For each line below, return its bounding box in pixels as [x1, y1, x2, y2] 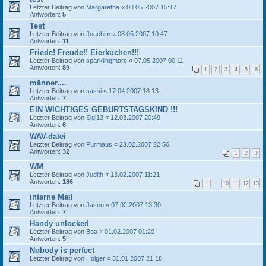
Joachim [86, 30, 110, 37]
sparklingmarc [86, 57, 127, 64]
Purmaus [86, 141, 112, 148]
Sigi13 [86, 114, 103, 121]
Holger [86, 255, 105, 262]
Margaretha [86, 4, 119, 11]
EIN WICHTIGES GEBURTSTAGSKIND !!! [30, 105, 178, 114]
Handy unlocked [30, 219, 89, 228]
